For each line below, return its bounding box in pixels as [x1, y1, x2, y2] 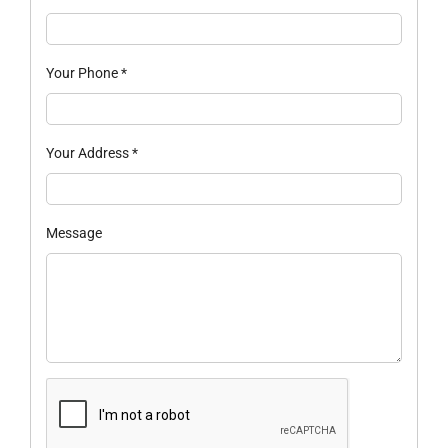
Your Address [45, 144, 132, 161]
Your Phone [45, 64, 121, 81]
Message [45, 224, 102, 241]
